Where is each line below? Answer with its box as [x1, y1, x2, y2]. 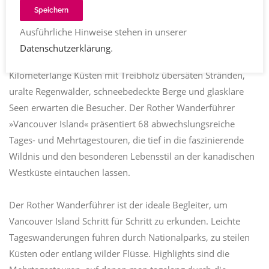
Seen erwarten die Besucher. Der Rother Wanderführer [9, 101, 235, 113]
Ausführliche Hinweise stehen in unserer [19, 25, 187, 38]
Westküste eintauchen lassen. [9, 166, 130, 178]
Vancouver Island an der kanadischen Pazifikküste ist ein [9, 37, 241, 49]
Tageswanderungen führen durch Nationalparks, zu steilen [9, 231, 250, 243]
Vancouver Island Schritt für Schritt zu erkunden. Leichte [9, 215, 240, 227]
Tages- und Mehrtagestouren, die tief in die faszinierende [9, 134, 244, 146]
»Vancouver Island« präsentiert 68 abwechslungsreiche [9, 118, 235, 130]
